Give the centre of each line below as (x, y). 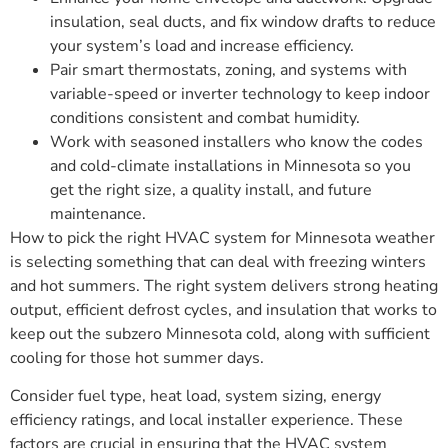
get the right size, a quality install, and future (211, 190)
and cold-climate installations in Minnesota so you (230, 166)
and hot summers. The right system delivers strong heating (224, 286)
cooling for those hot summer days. (137, 358)
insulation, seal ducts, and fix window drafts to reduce (243, 22)
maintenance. (98, 214)
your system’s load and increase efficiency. (202, 46)
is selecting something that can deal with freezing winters (218, 262)
